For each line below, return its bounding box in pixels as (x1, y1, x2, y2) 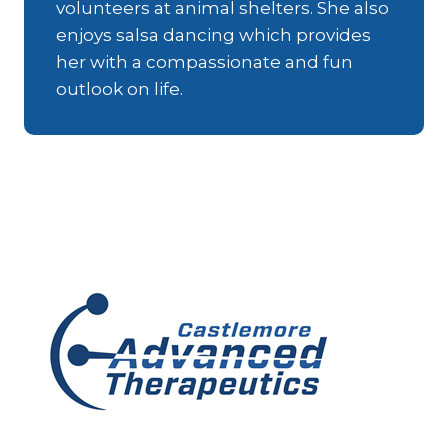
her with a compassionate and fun (56, 51, 353, 72)
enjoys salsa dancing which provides (56, 24, 371, 45)
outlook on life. (56, 78, 183, 99)
